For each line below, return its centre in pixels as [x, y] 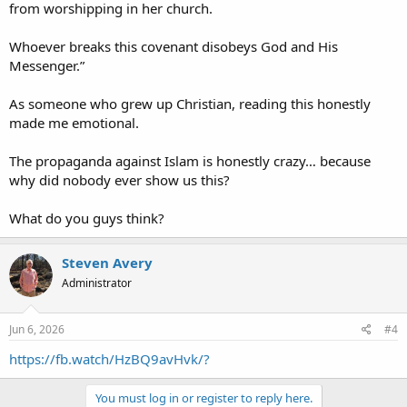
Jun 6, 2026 [37, 330]
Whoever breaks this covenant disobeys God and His [174, 46]
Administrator [97, 283]
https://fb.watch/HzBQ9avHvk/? [109, 359]
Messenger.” [47, 65]
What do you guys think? [87, 218]
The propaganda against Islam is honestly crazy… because [190, 160]
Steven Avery [107, 262]
